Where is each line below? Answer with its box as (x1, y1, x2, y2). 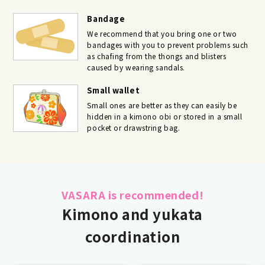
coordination (85, 225, 180, 247)
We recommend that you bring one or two (87, 28, 237, 38)
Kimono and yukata (62, 203, 203, 224)
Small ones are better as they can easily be (87, 99, 237, 110)
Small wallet (87, 84, 140, 96)
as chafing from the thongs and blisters (87, 50, 227, 61)
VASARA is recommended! (61, 186, 204, 202)
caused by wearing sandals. (87, 62, 185, 72)
